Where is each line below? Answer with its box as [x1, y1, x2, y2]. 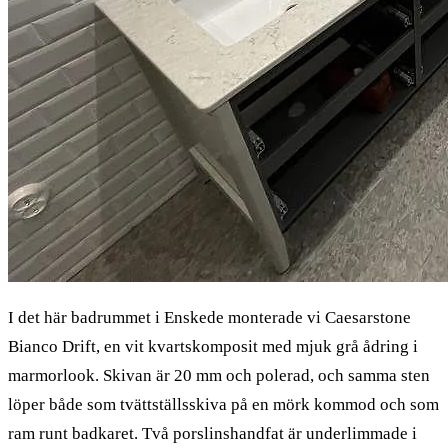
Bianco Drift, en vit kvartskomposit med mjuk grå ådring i [8, 336, 418, 356]
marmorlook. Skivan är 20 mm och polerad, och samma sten [8, 365, 430, 385]
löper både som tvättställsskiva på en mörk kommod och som [8, 394, 439, 414]
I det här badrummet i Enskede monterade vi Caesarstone [8, 307, 411, 327]
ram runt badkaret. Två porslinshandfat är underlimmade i [8, 423, 417, 443]
